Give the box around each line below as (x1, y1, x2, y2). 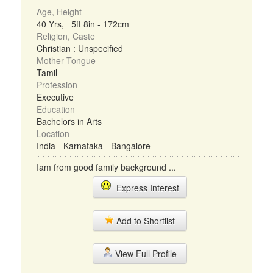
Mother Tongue (37, 54, 96, 66)
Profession (37, 79, 77, 91)
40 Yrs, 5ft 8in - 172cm (37, 18, 129, 30)
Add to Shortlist (114, 214, 175, 227)
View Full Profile (112, 247, 177, 260)
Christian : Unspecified (37, 42, 123, 54)
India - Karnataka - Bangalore (37, 140, 151, 152)
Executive (37, 91, 74, 103)
